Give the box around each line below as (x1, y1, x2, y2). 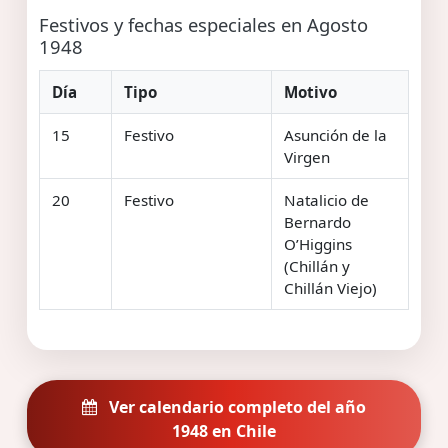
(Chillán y (284, 255, 350, 276)
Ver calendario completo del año (105, 395, 366, 418)
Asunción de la (284, 124, 387, 145)
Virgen (284, 146, 330, 167)
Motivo (284, 81, 337, 102)
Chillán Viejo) (284, 277, 377, 298)
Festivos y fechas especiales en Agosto (39, 11, 368, 37)
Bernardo (284, 211, 351, 232)
